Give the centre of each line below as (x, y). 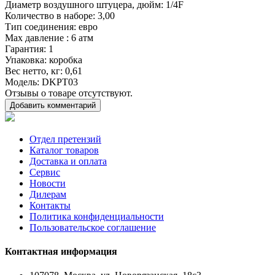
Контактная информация (61, 252)
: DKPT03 (57, 82)
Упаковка (25, 60)
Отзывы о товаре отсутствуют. (69, 93)
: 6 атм (80, 37)
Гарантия (24, 48)
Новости (48, 183)
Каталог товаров (64, 150)
